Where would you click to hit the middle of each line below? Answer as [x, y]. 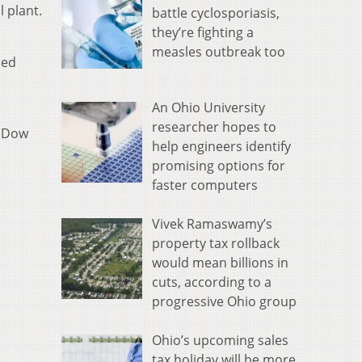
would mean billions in [220, 263]
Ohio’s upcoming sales [220, 341]
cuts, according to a [212, 282]
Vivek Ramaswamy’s [212, 224]
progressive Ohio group [224, 302]
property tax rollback [216, 244]
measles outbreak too [219, 52]
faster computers [205, 185]
